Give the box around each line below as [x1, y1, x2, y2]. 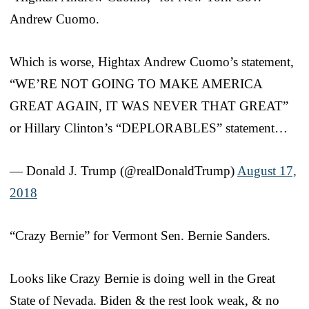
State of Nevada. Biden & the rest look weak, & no [10, 292, 279, 308]
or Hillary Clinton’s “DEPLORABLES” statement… [10, 120, 288, 135]
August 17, [237, 163, 297, 178]
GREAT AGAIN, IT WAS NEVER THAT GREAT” [10, 98, 288, 113]
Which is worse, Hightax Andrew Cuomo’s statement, [10, 54, 294, 69]
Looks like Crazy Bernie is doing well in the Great [10, 270, 275, 286]
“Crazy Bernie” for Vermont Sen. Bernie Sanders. [10, 228, 270, 243]
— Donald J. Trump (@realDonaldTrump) [10, 163, 237, 178]
